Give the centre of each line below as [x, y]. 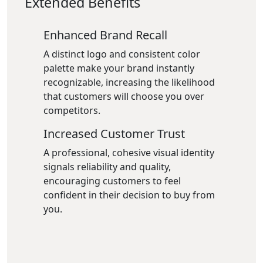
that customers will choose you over [124, 96]
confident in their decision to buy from [129, 195]
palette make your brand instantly [119, 68]
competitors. [72, 110]
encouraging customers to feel [112, 181]
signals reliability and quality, [107, 167]
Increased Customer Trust [114, 134]
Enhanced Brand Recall [105, 35]
